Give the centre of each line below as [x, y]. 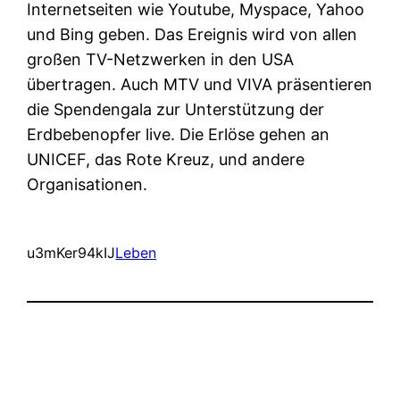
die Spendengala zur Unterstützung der [176, 109]
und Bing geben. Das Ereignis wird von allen [192, 34]
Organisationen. [87, 184]
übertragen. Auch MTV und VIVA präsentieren [200, 84]
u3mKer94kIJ [71, 252]
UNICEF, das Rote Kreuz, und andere [166, 159]
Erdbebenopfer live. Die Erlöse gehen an [179, 134]
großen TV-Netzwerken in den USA [161, 59]
